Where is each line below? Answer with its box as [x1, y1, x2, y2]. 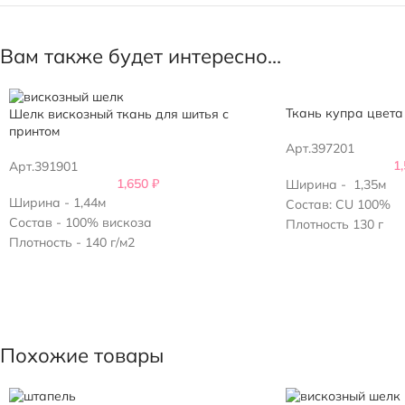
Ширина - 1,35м [285, 176, 386, 193]
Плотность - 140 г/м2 [9, 234, 135, 251]
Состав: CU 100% [285, 196, 391, 213]
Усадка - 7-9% [9, 254, 99, 271]
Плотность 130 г [285, 216, 383, 233]
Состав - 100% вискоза [9, 214, 152, 231]
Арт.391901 [9, 158, 78, 175]
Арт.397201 [285, 140, 354, 157]
